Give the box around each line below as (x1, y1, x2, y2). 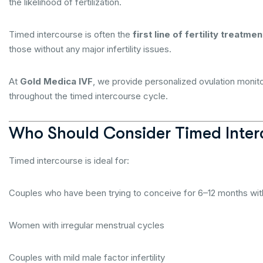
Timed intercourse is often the (9, 29, 133, 40)
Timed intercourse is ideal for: (9, 155, 129, 166)
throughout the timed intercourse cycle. (9, 90, 168, 102)
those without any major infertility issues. (9, 43, 171, 55)
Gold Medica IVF (20, 76, 93, 87)
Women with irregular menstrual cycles (9, 220, 164, 231)
